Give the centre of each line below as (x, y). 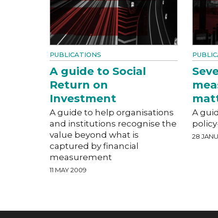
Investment (83, 98)
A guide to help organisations (112, 112)
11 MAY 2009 (68, 170)
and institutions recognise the (113, 123)
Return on (79, 85)
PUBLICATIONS (75, 54)
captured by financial (94, 146)
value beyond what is (94, 135)
